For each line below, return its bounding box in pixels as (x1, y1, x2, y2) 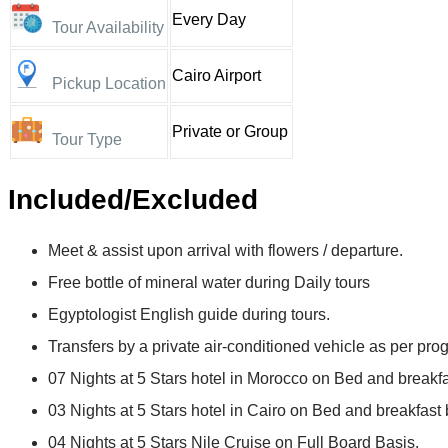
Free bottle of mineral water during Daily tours (48, 273, 370, 291)
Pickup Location (52, 75, 166, 93)
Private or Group (172, 123, 288, 141)
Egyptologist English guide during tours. (48, 305, 330, 323)
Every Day (172, 11, 246, 29)
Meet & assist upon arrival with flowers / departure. (48, 241, 403, 259)
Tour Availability (52, 19, 164, 37)
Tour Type (52, 131, 122, 149)
